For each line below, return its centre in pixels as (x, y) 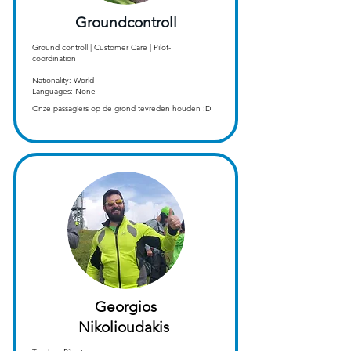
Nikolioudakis (126, 327)
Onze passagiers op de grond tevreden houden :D (121, 109)
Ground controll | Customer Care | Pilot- (101, 48)
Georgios (126, 307)
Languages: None (65, 92)
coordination (54, 59)
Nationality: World (63, 81)
